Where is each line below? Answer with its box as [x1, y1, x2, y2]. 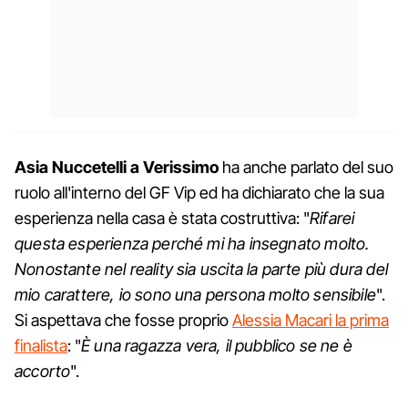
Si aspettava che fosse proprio [15, 310, 232, 330]
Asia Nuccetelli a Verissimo [15, 157, 219, 177]
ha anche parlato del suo [219, 157, 393, 177]
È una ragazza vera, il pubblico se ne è [81, 335, 353, 355]
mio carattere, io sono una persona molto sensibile [15, 284, 376, 304]
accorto [15, 361, 71, 381]
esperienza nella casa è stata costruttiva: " [15, 208, 310, 228]
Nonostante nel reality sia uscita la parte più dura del [15, 259, 388, 279]
